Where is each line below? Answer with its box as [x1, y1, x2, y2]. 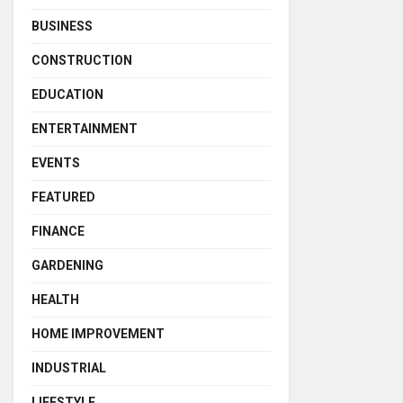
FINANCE [31, 224, 85, 238]
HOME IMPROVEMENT [31, 327, 165, 341]
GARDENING [31, 258, 103, 273]
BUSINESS [31, 19, 93, 33]
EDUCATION [31, 87, 103, 102]
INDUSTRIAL [31, 361, 106, 375]
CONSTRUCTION [31, 53, 132, 67]
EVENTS [31, 156, 80, 170]
